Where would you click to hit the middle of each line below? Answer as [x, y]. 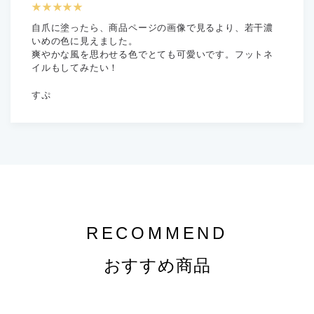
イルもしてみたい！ [75, 67]
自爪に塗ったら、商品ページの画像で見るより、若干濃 [152, 27]
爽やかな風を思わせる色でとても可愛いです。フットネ [152, 54]
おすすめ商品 [157, 265]
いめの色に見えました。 [85, 41]
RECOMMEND [157, 233]
